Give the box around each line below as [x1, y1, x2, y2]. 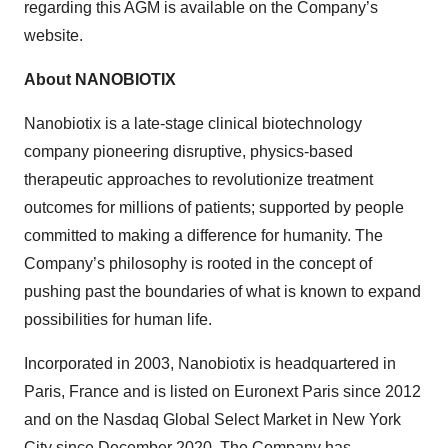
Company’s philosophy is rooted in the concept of [24, 255, 372, 272]
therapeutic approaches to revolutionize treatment [24, 171, 373, 188]
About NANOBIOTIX [24, 71, 176, 88]
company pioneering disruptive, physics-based [24, 143, 353, 160]
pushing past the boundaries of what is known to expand [24, 283, 421, 300]
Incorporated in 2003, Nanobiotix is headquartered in [24, 355, 396, 372]
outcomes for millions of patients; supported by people [24, 199, 404, 216]
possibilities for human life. [24, 311, 212, 328]
